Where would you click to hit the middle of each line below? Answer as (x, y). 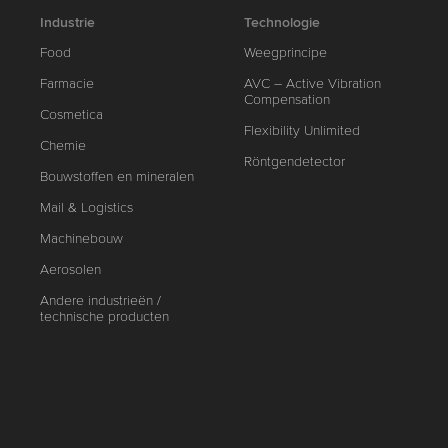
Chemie (63, 145)
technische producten (105, 316)
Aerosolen (71, 269)
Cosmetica (72, 114)
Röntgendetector (295, 161)
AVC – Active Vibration (313, 83)
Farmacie (67, 83)
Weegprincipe (286, 52)
